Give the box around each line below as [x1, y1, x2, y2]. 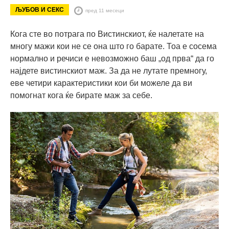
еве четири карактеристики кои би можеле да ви [10, 78, 192, 87]
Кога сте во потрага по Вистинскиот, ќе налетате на [10, 29, 204, 38]
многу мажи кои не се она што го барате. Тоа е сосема [10, 41, 217, 51]
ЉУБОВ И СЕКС [15, 6, 64, 13]
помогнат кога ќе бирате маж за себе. [10, 90, 152, 100]
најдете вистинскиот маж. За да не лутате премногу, [10, 66, 207, 75]
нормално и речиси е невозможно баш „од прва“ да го [10, 54, 214, 63]
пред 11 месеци [85, 7, 124, 13]
